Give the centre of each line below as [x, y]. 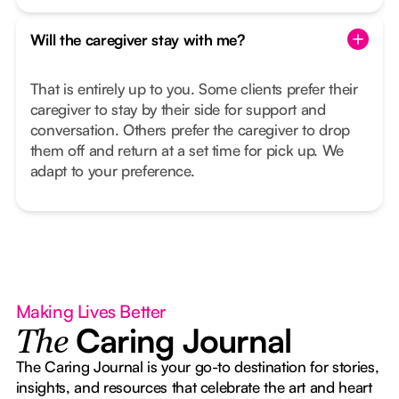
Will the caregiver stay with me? [137, 39]
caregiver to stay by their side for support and [178, 110]
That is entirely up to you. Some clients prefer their [194, 89]
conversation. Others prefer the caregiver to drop [190, 130]
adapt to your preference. [112, 171]
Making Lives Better [91, 312]
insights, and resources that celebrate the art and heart [194, 387]
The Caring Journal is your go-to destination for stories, [197, 367]
